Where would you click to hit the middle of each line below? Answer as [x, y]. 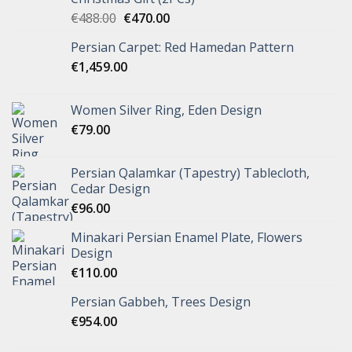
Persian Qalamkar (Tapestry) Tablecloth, [190, 173]
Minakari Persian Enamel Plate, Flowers [187, 238]
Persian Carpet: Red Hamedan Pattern [182, 48]
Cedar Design [110, 189]
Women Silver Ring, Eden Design [166, 110]
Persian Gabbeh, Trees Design [161, 302]
